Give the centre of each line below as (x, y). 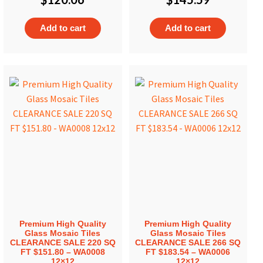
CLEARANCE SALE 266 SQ (188, 242)
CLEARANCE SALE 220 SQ (63, 242)
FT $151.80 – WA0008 (63, 252)
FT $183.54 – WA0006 (188, 252)
